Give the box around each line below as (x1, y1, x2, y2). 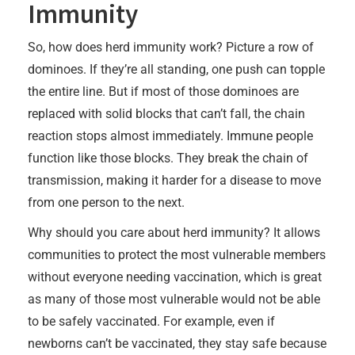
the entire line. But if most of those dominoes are (28, 83, 299, 99)
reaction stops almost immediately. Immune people (28, 128, 313, 143)
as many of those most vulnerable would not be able (28, 291, 320, 307)
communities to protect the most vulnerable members (28, 246, 326, 262)
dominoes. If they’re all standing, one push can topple (28, 61, 325, 77)
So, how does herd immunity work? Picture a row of (28, 39, 314, 55)
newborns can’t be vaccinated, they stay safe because (28, 335, 326, 351)
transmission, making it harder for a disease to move (28, 172, 321, 188)
